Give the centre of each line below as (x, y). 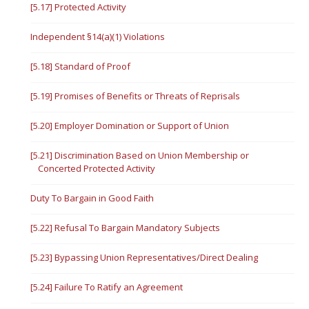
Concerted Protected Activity (97, 168)
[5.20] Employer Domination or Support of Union (130, 126)
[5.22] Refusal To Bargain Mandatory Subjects (126, 228)
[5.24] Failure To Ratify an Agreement (107, 287)
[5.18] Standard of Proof (81, 66)
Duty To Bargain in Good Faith (92, 198)
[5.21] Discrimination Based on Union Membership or (140, 155)
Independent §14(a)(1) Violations (98, 37)
